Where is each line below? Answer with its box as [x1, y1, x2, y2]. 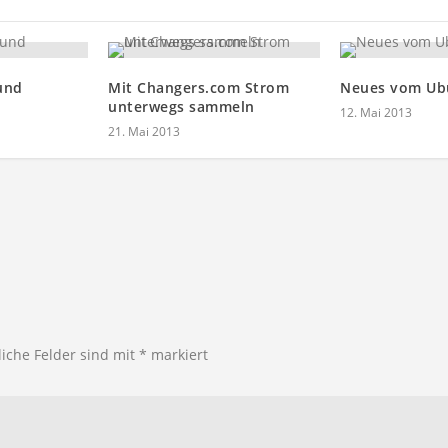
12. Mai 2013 [340, 104, 412, 122]
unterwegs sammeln [108, 97, 255, 117]
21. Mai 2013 [108, 123, 180, 141]
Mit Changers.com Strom [108, 78, 289, 98]
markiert [147, 345, 208, 365]
